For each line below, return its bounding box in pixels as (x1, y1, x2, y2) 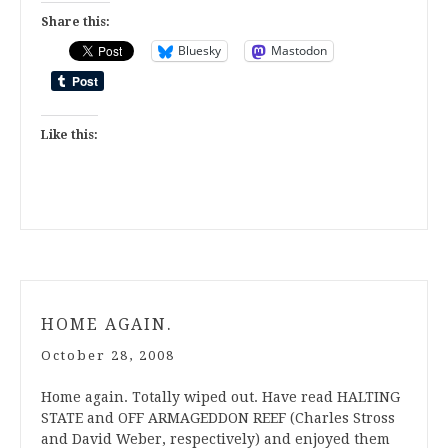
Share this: (41, 14, 110, 29)
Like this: (41, 127, 98, 142)
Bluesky (178, 42, 221, 60)
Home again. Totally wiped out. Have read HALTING (41, 388, 400, 405)
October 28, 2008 (41, 347, 175, 363)
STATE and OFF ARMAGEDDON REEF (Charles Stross (41, 409, 395, 426)
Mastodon (271, 42, 327, 60)
